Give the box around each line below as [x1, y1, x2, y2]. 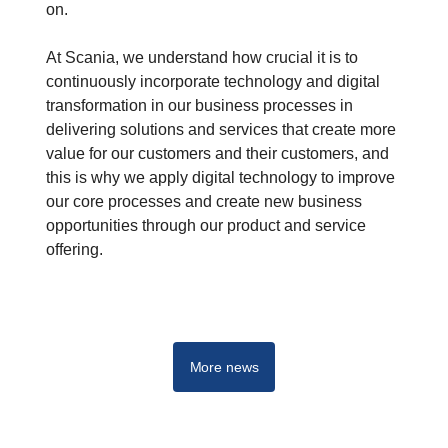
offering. [46, 241, 103, 259]
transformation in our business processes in [46, 97, 353, 115]
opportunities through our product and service [46, 217, 366, 235]
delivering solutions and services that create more [46, 121, 396, 139]
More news [189, 359, 259, 376]
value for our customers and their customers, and [46, 145, 389, 163]
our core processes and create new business [46, 193, 362, 211]
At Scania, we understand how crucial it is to [46, 49, 358, 67]
